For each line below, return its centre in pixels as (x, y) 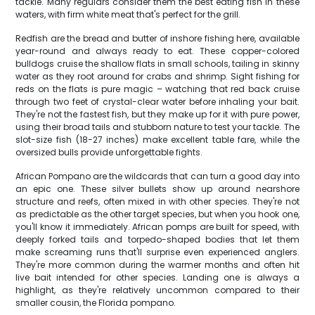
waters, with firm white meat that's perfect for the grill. (128, 14)
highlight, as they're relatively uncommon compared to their (157, 290)
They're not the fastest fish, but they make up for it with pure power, (157, 114)
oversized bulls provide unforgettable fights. (109, 152)
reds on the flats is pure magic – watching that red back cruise (157, 89)
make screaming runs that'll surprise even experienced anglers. (157, 252)
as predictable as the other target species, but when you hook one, (157, 214)
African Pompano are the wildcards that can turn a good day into (157, 176)
